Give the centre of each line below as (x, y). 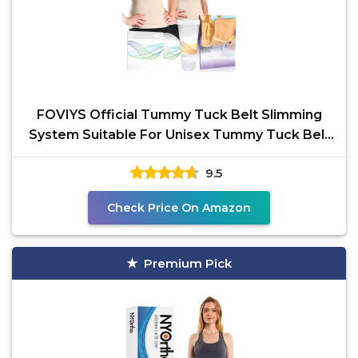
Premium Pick (188, 263)
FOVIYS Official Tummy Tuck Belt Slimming (179, 115)
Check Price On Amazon (179, 208)
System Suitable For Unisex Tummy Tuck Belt (179, 135)
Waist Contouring (179, 155)
